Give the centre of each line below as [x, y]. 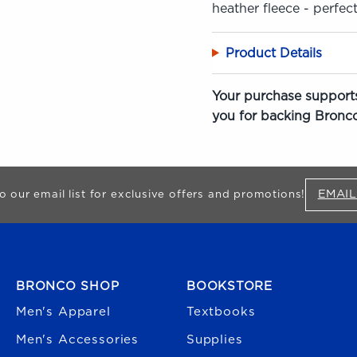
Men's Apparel [63, 312]
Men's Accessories [78, 340]
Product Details [273, 53]
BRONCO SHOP [68, 286]
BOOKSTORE [229, 286]
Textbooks [221, 312]
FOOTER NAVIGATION [74, 267]
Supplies [215, 340]
